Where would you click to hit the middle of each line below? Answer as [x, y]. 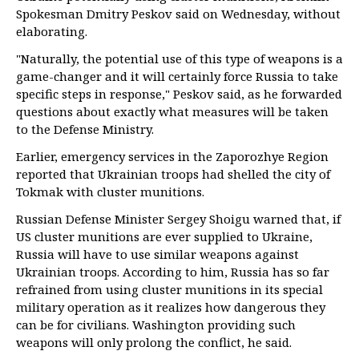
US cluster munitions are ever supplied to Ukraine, [164, 236]
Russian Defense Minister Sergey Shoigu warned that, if [178, 219]
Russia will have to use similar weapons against [157, 254]
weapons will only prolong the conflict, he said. [154, 342]
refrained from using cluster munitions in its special [169, 289]
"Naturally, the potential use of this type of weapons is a [179, 58]
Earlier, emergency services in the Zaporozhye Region [172, 156]
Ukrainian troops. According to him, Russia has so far [173, 272]
